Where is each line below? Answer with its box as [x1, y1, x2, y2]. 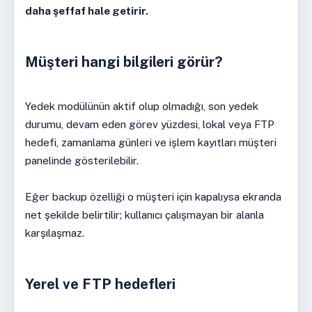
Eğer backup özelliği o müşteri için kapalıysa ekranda [24, 190, 281, 203]
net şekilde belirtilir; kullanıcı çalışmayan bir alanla [24, 208, 264, 221]
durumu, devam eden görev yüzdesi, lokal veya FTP [24, 118, 274, 130]
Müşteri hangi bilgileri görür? [24, 54, 223, 70]
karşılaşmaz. [24, 226, 84, 239]
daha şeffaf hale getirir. [24, 4, 148, 17]
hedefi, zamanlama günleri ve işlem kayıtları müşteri [24, 136, 276, 148]
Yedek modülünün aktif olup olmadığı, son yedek [24, 100, 258, 112]
